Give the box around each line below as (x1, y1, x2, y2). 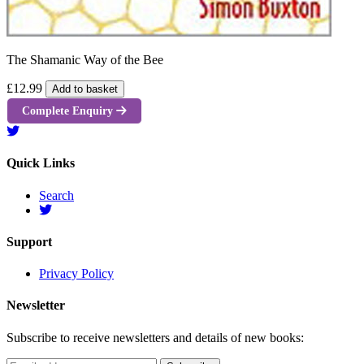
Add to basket (52, 82, 118, 95)
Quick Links (6, 156, 75, 171)
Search (39, 188, 74, 202)
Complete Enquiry (22, 103, 116, 117)
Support (6, 234, 52, 249)
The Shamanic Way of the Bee (6, 52, 163, 67)
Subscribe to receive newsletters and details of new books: (6, 330, 304, 344)
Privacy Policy (39, 266, 114, 281)
